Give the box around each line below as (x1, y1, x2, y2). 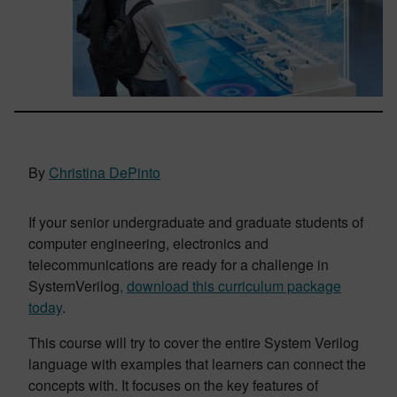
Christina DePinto (49, 162, 160, 183)
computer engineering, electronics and (28, 233, 269, 253)
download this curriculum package (127, 276, 341, 296)
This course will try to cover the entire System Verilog (28, 332, 359, 353)
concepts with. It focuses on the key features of (28, 375, 318, 395)
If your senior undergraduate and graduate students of (28, 212, 363, 232)
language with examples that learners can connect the (28, 354, 366, 374)
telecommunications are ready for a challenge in (28, 254, 329, 275)
